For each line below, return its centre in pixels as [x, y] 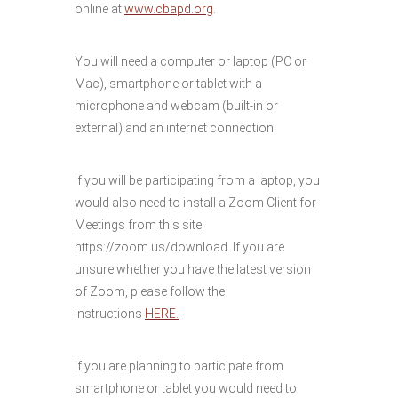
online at [99, 9]
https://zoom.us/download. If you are [179, 247]
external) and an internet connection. [175, 128]
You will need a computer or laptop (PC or [191, 61]
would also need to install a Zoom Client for [195, 203]
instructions [110, 314]
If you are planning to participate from [179, 366]
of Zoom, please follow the [150, 291]
